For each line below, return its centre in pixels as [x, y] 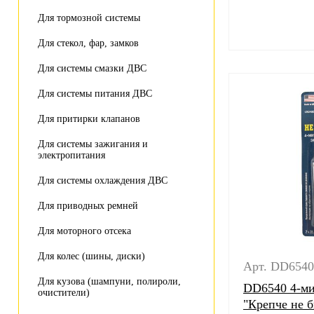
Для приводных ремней [88, 206]
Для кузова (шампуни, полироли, [109, 281]
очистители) [64, 293]
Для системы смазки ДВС [92, 68]
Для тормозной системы [89, 18]
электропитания [71, 155]
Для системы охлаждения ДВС [103, 180]
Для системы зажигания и [93, 144]
